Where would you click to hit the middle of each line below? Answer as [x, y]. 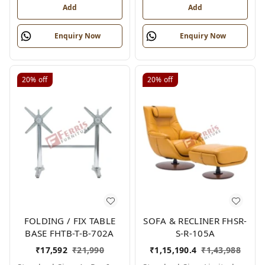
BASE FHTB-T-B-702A [70, 233]
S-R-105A [195, 233]
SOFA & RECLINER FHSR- [195, 221]
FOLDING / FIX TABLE [70, 221]
